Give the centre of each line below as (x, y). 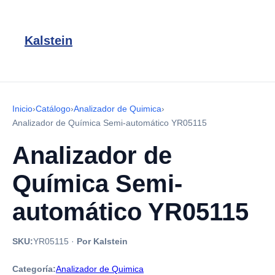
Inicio (22, 109)
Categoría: (34, 269)
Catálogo (53, 109)
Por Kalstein (102, 241)
